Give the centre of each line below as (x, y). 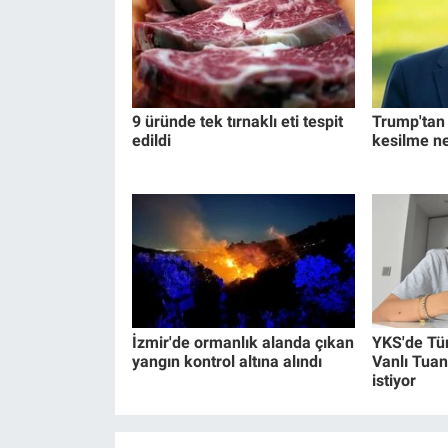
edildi (151, 140)
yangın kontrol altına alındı (226, 361)
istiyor (393, 380)
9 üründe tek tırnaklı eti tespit (237, 121)
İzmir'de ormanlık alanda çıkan (242, 342)
